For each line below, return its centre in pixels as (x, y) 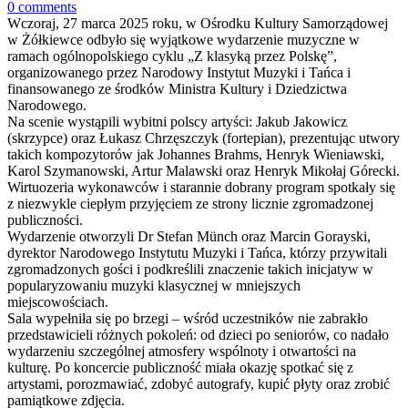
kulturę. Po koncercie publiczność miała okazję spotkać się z (180, 368)
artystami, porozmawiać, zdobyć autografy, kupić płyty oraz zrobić (199, 384)
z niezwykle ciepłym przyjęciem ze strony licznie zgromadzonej (190, 204)
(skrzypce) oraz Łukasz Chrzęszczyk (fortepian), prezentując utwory (204, 138)
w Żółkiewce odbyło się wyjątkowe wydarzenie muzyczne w (184, 40)
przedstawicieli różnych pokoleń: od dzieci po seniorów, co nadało (198, 335)
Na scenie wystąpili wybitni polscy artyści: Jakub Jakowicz (177, 122)
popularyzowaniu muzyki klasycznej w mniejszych (154, 286)
